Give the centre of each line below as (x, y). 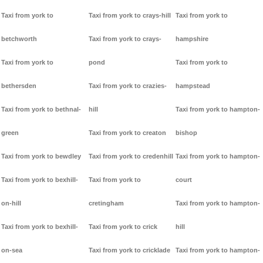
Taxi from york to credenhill (131, 156)
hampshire (192, 39)
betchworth (19, 39)
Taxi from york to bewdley (41, 156)
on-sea (12, 250)
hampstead (193, 86)
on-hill (11, 203)
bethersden (19, 86)
